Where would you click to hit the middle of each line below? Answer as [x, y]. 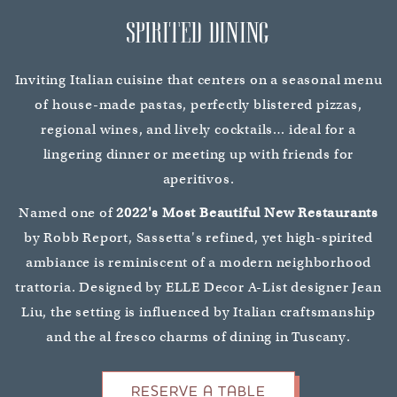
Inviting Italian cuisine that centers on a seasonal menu [198, 79]
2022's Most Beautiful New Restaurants [247, 212]
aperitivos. [198, 179]
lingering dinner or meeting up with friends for [198, 154]
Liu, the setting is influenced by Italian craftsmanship [198, 311]
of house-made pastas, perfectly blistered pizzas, [198, 104]
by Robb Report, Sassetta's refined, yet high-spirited [198, 237]
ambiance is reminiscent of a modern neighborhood [198, 262]
